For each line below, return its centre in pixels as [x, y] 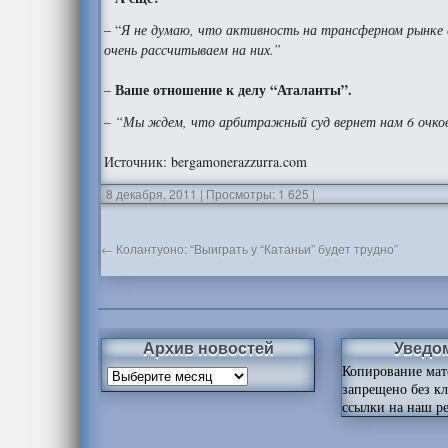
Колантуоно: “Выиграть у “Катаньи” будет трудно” [256, 248]
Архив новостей [208, 347]
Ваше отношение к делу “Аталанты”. [234, 89]
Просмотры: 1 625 [256, 193]
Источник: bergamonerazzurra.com [206, 161]
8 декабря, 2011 [152, 193]
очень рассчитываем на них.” [193, 49]
